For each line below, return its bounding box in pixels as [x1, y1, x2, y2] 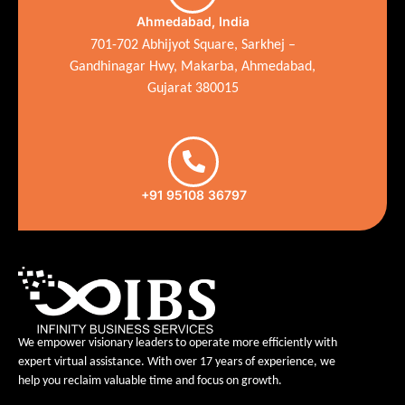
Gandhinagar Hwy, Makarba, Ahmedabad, [70, 59, 316, 74]
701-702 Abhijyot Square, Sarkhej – [89, 37, 296, 52]
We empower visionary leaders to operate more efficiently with [18, 335, 337, 350]
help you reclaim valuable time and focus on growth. [18, 373, 282, 388]
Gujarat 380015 [146, 80, 239, 96]
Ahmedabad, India [136, 13, 250, 29]
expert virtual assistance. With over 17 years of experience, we [18, 354, 335, 369]
